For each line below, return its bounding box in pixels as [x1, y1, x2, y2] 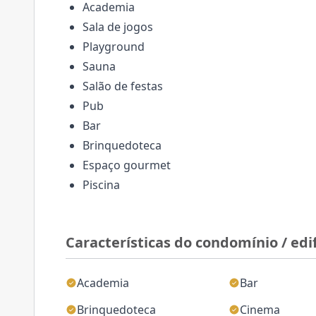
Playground [83, 39, 145, 54]
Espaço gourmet [83, 157, 171, 173]
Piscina [83, 177, 120, 193]
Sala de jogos [83, 19, 153, 35]
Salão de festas [83, 78, 163, 94]
